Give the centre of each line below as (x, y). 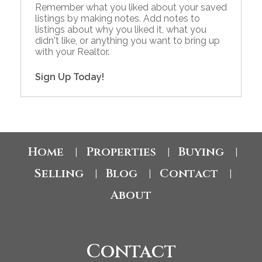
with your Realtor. (72, 52)
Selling (58, 174)
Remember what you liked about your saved (131, 8)
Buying (201, 152)
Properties (121, 152)
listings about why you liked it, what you (121, 30)
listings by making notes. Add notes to (118, 19)
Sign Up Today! (70, 77)
